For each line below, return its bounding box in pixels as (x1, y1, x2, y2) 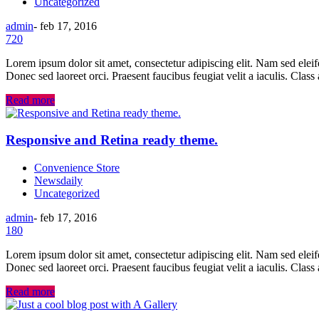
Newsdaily (34, 174, 83, 187)
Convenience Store (34, 162, 120, 174)
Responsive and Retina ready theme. (6, 132, 218, 148)
